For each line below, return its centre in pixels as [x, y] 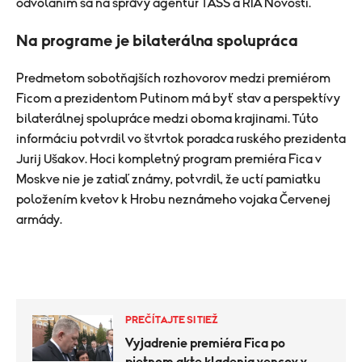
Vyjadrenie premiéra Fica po [205, 343]
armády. [39, 220]
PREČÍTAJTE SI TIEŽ [172, 320]
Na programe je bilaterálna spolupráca [157, 41]
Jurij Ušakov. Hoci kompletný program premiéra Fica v [169, 159]
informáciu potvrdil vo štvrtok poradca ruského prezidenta [181, 139]
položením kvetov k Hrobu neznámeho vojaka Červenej [173, 200]
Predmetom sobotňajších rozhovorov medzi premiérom [173, 78]
